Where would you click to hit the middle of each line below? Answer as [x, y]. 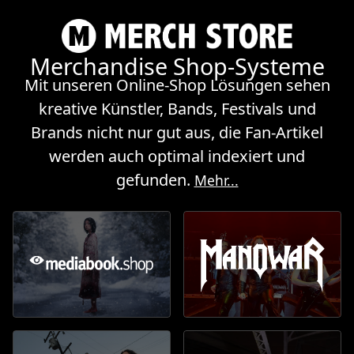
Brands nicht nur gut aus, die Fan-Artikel [177, 133]
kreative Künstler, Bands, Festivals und [177, 109]
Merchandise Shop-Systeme [177, 66]
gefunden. [155, 180]
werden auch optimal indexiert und [177, 156]
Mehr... [216, 181]
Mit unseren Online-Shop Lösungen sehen [177, 85]
